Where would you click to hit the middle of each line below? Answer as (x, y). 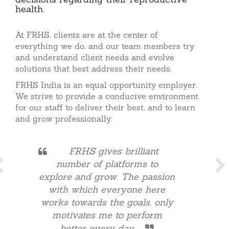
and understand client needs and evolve (95, 59)
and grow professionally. (64, 120)
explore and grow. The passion (107, 178)
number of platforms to (107, 165)
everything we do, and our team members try (105, 47)
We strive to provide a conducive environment (107, 97)
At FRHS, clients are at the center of (87, 36)
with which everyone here (107, 191)
